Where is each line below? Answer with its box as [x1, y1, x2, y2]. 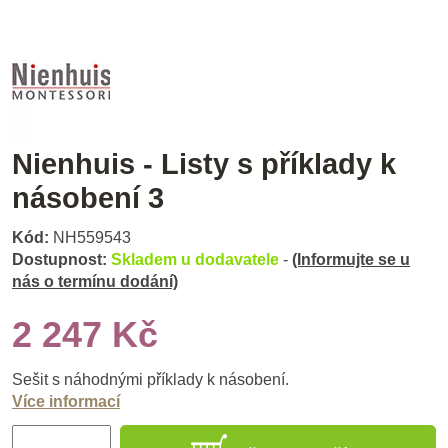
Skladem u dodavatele [111, 251, 283, 269]
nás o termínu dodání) [12, 273, 178, 291]
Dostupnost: [12, 251, 107, 269]
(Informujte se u [292, 251, 410, 269]
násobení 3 [12, 181, 164, 214]
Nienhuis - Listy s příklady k [12, 147, 396, 180]
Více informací [12, 393, 120, 411]
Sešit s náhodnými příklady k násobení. [12, 371, 289, 389]
